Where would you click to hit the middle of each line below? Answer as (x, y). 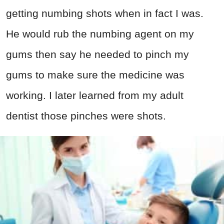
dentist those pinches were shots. (86, 116)
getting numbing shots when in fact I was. (105, 13)
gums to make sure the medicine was (95, 75)
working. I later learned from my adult (95, 95)
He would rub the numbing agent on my (100, 34)
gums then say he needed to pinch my (97, 54)
